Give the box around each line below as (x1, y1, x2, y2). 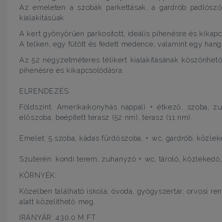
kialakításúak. (19, 13, 66, 22)
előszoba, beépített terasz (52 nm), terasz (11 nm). (19, 113, 193, 122)
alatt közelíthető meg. (19, 197, 96, 206)
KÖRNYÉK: (19, 170, 57, 179)
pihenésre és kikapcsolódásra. (19, 66, 124, 75)
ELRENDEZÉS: (19, 87, 71, 96)
